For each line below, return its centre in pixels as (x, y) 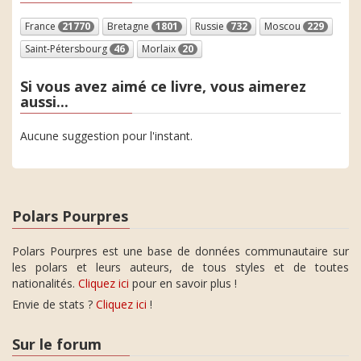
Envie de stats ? (54, 304)
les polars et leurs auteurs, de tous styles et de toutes (180, 267)
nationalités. (45, 283)
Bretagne (129, 26)
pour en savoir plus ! (183, 283)
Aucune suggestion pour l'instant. (106, 136)
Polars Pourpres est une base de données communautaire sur (180, 251)
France (41, 26)
